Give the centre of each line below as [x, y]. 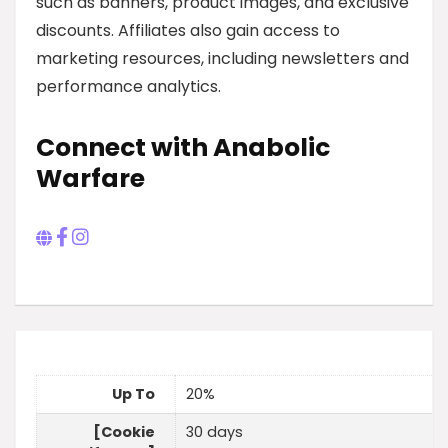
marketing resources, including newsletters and [222, 59]
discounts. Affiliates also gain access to [188, 31]
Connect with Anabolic [183, 148]
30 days [214, 431]
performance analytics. [128, 87]
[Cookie [124, 431]
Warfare [90, 179]
